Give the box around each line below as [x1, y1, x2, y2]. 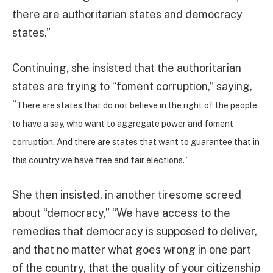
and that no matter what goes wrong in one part [12, 243, 251, 256]
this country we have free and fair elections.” [12, 155, 188, 165]
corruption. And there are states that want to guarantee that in [12, 136, 260, 147]
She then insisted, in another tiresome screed [12, 188, 241, 201]
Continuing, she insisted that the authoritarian [12, 61, 241, 74]
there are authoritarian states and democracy [12, 8, 243, 21]
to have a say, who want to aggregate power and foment [12, 118, 233, 129]
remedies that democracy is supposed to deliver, [12, 224, 257, 238]
